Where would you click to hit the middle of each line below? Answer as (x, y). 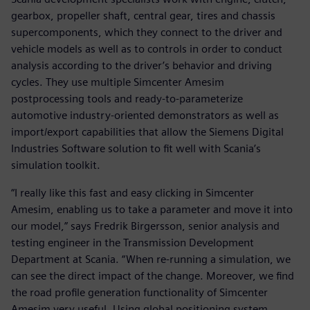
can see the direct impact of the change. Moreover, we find (153, 275)
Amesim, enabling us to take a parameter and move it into (152, 209)
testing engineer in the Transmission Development (133, 242)
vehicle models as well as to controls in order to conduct (147, 48)
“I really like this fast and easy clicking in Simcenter (133, 192)
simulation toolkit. (56, 165)
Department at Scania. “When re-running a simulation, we (151, 259)
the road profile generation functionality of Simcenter (139, 292)
